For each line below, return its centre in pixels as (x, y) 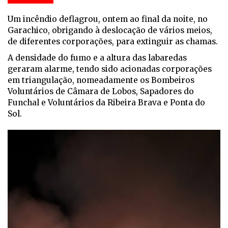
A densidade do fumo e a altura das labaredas (97, 58)
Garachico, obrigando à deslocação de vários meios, (110, 31)
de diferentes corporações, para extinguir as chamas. (113, 42)
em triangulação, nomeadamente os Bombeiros (101, 80)
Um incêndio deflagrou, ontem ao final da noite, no (108, 19)
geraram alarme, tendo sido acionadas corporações (110, 69)
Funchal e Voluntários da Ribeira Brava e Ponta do (106, 103)
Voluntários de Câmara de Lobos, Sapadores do (101, 92)
